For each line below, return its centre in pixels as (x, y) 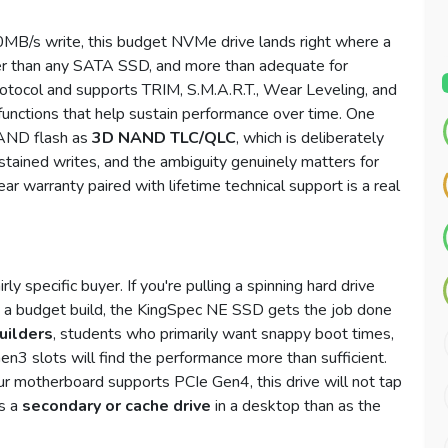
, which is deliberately (310, 138)
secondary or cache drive (116, 406)
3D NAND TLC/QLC (164, 138)
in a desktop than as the (296, 406)
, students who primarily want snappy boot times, (223, 334)
